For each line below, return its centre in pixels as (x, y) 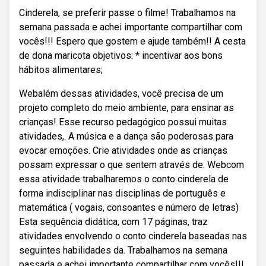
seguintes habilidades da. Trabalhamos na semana (123, 250)
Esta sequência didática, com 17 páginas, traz (113, 222)
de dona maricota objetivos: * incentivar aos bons (121, 56)
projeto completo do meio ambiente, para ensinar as (126, 108)
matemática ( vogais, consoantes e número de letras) (129, 208)
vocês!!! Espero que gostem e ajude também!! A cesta (132, 41)
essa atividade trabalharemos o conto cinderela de (124, 179)
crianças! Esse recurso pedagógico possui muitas (123, 122)
